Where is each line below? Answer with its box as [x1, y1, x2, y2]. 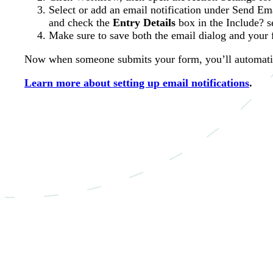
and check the [49, 16, 113, 29]
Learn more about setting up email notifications [24, 77, 249, 90]
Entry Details [113, 16, 175, 29]
